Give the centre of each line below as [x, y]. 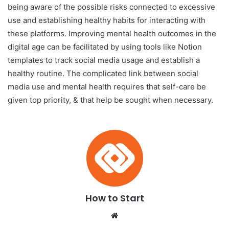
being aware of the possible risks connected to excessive [111, 7]
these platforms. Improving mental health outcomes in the [112, 33]
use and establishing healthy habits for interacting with [107, 20]
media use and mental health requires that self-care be [107, 86]
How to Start [114, 198]
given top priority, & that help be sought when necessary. [110, 100]
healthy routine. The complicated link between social [103, 73]
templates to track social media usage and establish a [104, 60]
